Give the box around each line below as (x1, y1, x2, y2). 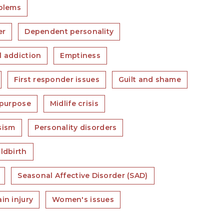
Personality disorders (34, 123, 117, 132)
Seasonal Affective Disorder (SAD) (17, 171, 148, 180)
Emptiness (60, 51, 100, 60)
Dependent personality (24, 27, 114, 36)
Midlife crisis (49, 99, 98, 108)
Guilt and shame (118, 75, 181, 84)
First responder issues (13, 75, 99, 84)
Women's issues (52, 195, 114, 204)
